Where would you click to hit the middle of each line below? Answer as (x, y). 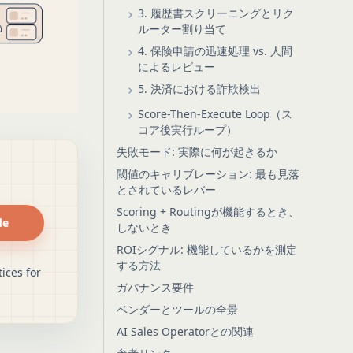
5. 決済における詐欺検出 (199, 89)
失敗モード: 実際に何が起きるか (197, 152)
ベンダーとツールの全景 (177, 309)
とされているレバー (166, 190)
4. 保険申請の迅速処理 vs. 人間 (215, 51)
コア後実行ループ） (187, 130)
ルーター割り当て (182, 29)
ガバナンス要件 (155, 287)
